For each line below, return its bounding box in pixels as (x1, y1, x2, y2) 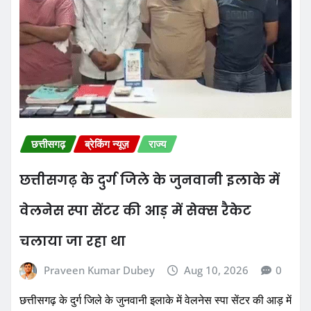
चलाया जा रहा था (19, 231, 126, 251)
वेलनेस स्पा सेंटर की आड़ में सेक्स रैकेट (19, 201, 251, 220)
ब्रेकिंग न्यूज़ (85, 137, 129, 151)
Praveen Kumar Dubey (43, 262, 155, 277)
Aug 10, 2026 (184, 262, 249, 277)
